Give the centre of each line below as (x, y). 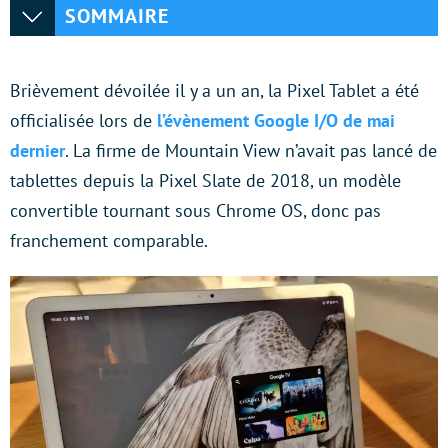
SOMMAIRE (117, 16)
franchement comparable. (109, 240)
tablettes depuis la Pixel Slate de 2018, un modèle (205, 180)
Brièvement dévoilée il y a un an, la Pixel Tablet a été (214, 90)
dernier (37, 150)
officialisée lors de (81, 120)
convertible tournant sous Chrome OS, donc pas (195, 210)
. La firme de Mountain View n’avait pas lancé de (251, 150)
